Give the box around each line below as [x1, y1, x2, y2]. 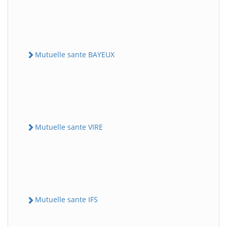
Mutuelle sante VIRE [35, 122, 103, 132]
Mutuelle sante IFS [35, 195, 98, 205]
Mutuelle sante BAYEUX [35, 49, 115, 59]
